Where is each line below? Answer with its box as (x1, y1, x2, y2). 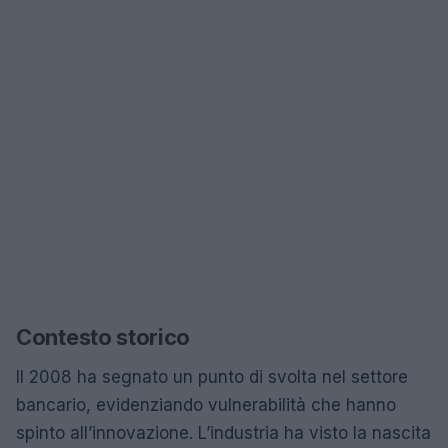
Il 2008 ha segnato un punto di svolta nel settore (16, 366, 408, 387)
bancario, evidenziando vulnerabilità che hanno (16, 394, 396, 415)
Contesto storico (16, 323, 191, 350)
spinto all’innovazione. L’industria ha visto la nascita (16, 422, 431, 443)
